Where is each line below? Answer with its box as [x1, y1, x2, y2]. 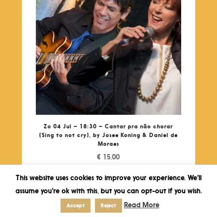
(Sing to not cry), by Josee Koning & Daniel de [39, 131, 178, 139]
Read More [124, 200, 159, 209]
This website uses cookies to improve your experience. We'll [15, 173, 201, 183]
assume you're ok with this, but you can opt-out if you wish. [15, 186, 202, 195]
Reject [100, 202, 116, 209]
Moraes [97, 139, 119, 147]
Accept [66, 202, 85, 209]
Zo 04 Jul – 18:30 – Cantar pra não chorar [44, 122, 173, 130]
